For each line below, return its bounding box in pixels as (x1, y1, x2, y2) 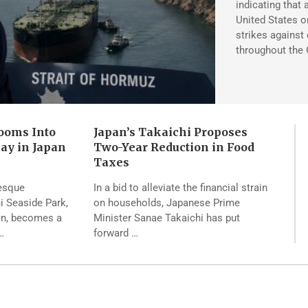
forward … (93, 227, 138, 240)
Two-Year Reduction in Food (93, 140, 254, 155)
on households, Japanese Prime (93, 197, 240, 210)
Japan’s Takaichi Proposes (93, 125, 247, 140)
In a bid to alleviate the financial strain (93, 181, 267, 195)
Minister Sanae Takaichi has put (93, 212, 240, 225)
